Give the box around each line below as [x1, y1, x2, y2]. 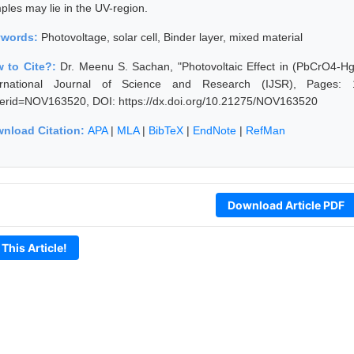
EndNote [193, 123, 236, 137]
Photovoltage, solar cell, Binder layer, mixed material [41, 30, 303, 43]
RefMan [246, 123, 285, 137]
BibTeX [149, 123, 183, 137]
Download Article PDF [227, 198, 345, 212]
